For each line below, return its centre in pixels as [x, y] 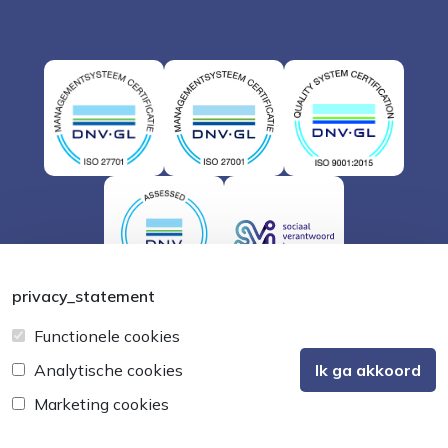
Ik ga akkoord [368, 370]
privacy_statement [83, 296]
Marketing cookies [101, 404]
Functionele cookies [107, 336]
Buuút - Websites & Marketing [150, 308]
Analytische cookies [108, 370]
